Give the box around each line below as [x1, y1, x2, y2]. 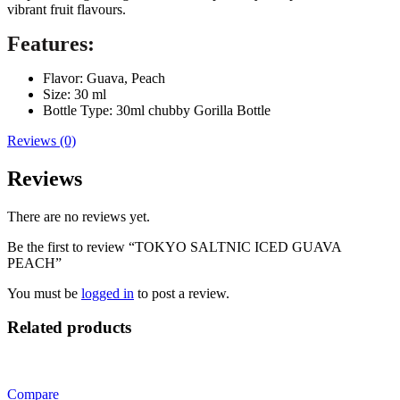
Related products [7, 318, 131, 337]
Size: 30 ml [43, 86, 106, 102]
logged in [81, 285, 134, 301]
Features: [7, 31, 95, 55]
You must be [7, 285, 81, 301]
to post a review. [134, 285, 229, 301]
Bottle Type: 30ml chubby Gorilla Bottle [43, 102, 271, 118]
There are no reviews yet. [7, 208, 150, 224]
